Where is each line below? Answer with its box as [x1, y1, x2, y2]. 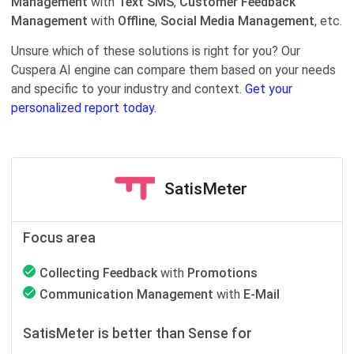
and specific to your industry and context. [11, 81, 245, 96]
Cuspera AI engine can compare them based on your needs [11, 62, 336, 77]
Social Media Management [160, 13, 314, 28]
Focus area [23, 230, 96, 246]
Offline [118, 13, 155, 28]
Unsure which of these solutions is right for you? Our [11, 43, 300, 58]
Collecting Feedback [40, 265, 157, 281]
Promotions [187, 265, 258, 281]
